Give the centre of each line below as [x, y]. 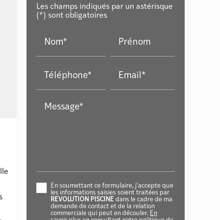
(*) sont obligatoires [72, 16]
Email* [132, 76]
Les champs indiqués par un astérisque [105, 7]
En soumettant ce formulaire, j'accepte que [112, 186]
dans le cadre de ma [143, 200]
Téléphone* [68, 76]
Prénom [135, 42]
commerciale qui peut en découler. [100, 214]
